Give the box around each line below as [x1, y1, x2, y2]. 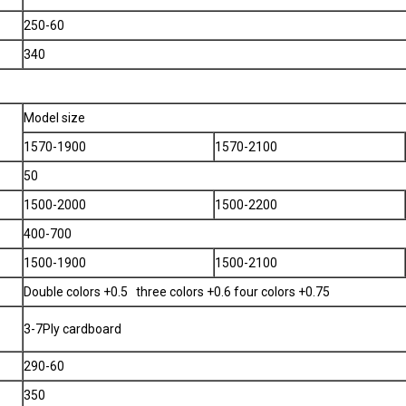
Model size [24, 111, 85, 125]
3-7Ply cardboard [24, 322, 121, 336]
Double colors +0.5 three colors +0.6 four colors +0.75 [24, 285, 330, 299]
